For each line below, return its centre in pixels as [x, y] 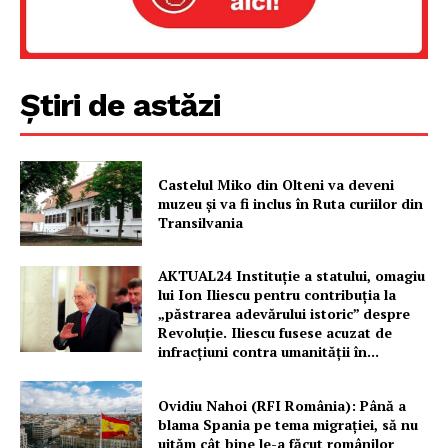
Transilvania [201, 223]
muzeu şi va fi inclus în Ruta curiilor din [291, 204]
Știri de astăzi [120, 104]
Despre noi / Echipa [99, 180]
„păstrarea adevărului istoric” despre [284, 314]
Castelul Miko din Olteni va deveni [276, 185]
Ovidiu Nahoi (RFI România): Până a [282, 405]
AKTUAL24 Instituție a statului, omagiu [292, 276]
